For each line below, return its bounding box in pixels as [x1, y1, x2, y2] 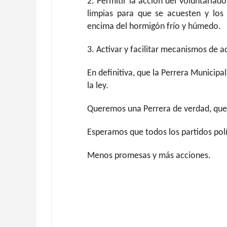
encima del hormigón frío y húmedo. [87, 22, 221, 31]
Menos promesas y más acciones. [87, 151, 211, 161]
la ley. [87, 81, 108, 91]
